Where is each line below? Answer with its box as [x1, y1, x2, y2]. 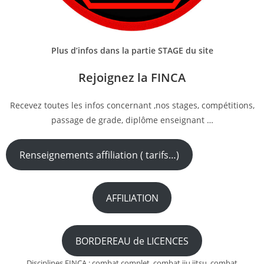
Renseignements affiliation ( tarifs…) [19, 148, 180, 161]
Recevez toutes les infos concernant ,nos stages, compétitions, [9, 100, 255, 111]
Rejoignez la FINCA [78, 70, 186, 85]
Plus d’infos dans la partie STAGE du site [51, 45, 213, 56]
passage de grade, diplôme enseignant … [51, 114, 213, 126]
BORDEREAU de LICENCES [75, 234, 189, 247]
